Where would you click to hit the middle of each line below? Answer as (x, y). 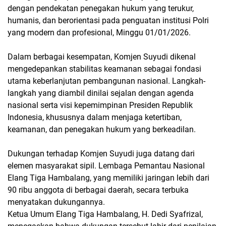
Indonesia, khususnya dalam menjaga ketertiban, (95, 117)
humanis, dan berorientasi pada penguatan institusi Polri (108, 20)
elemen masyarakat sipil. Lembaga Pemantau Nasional (106, 165)
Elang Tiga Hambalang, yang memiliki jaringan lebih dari (108, 178)
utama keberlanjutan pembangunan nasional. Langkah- (106, 81)
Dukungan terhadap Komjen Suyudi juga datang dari (101, 153)
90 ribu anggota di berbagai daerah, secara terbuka (98, 190)
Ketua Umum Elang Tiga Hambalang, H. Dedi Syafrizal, (105, 214)
